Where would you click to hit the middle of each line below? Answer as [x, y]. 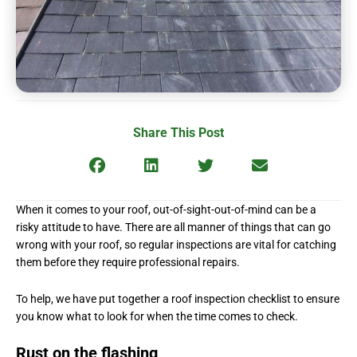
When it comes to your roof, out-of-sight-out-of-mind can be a [166, 209]
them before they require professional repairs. [130, 262]
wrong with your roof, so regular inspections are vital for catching [176, 244]
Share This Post [178, 132]
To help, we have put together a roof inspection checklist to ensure [178, 298]
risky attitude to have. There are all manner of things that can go [173, 227]
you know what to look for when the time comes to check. [157, 316]
